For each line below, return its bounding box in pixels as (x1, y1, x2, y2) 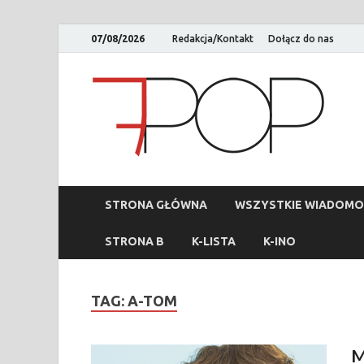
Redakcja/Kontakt (172, 32, 253, 44)
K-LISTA (192, 234, 236, 248)
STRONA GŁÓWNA (105, 197, 207, 211)
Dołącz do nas (268, 32, 334, 44)
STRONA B (105, 234, 164, 248)
